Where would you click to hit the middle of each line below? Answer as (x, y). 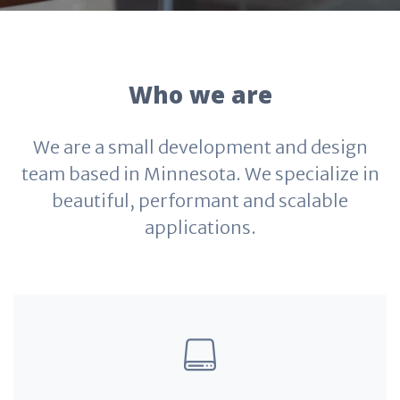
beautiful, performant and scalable (200, 200)
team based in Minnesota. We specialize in (200, 174)
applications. (200, 227)
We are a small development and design (200, 147)
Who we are (200, 95)
